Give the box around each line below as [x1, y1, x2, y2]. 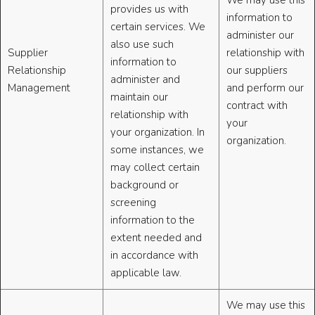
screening [110, 195, 156, 210]
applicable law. [110, 266, 181, 281]
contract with [226, 98, 288, 113]
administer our [226, 28, 294, 43]
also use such [110, 37, 174, 52]
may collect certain [110, 160, 200, 175]
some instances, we [110, 143, 204, 157]
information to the [110, 213, 195, 228]
